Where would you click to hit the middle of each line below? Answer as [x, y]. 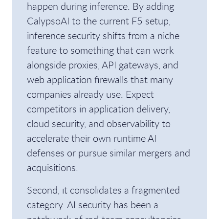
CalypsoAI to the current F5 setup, [99, 21]
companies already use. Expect [90, 94]
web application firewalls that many [100, 79]
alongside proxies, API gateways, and [103, 65]
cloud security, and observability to [99, 123]
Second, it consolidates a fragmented [103, 190]
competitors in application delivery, [99, 109]
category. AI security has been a [93, 205]
